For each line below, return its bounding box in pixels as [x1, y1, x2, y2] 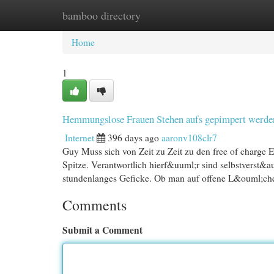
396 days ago [108, 131, 159, 144]
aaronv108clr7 [161, 131, 217, 144]
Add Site [208, 9, 242, 21]
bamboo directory [62, 8, 141, 23]
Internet [65, 131, 94, 144]
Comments [62, 195, 127, 215]
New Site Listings [122, 9, 190, 21]
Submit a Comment [62, 223, 143, 237]
